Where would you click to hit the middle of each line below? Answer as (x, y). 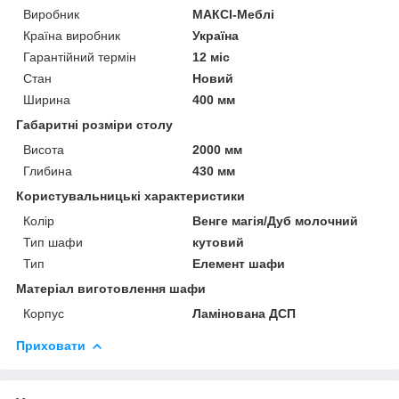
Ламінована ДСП (244, 313)
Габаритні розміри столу (94, 124)
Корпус (44, 313)
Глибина (48, 171)
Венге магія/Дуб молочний (276, 220)
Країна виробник (72, 35)
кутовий (219, 242)
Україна (216, 35)
